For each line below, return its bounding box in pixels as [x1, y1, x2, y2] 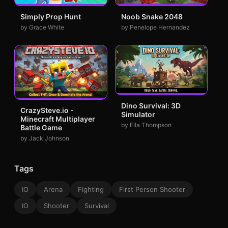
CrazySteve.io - [20, 105, 74, 115]
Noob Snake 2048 [121, 12, 183, 21]
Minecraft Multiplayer [20, 114, 95, 123]
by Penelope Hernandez [121, 23, 190, 31]
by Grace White [20, 23, 64, 31]
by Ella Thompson [121, 121, 172, 129]
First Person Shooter [119, 185, 185, 193]
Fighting [78, 185, 104, 193]
